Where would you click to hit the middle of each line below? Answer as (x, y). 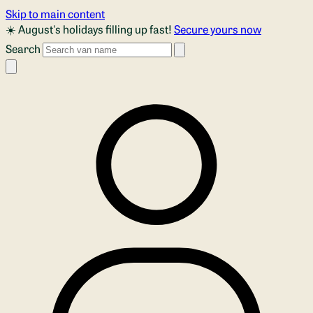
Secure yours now (218, 29)
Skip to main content (55, 13)
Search (23, 48)
